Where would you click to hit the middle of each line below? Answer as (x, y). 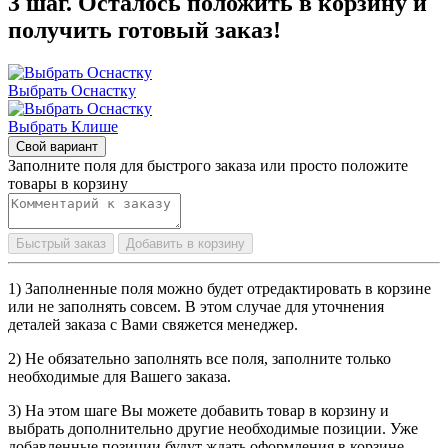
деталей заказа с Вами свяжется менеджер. (153, 325)
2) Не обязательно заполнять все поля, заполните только (199, 359)
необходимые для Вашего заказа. (119, 377)
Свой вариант (57, 147)
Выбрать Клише (63, 127)
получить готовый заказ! (144, 30)
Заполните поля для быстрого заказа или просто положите (208, 166)
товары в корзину (68, 184)
